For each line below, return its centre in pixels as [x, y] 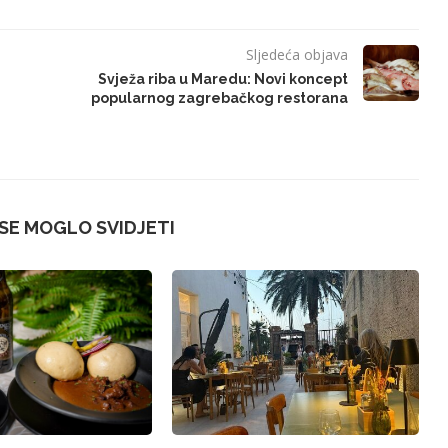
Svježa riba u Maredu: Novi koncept [222, 79]
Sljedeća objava [296, 55]
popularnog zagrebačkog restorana [219, 98]
